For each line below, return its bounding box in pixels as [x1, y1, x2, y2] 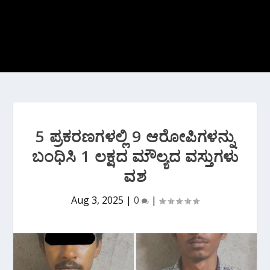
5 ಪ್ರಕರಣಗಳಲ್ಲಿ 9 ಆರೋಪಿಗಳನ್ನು [36, 125, 234, 147]
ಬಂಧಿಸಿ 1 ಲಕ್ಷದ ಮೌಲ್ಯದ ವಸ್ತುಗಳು [31, 145, 239, 167]
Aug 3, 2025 [71, 193, 124, 207]
